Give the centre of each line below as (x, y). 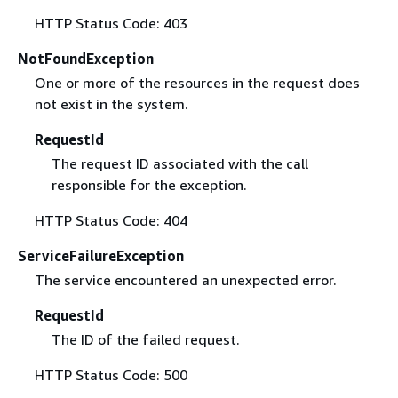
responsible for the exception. (149, 185)
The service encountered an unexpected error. (185, 280)
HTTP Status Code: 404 (111, 220)
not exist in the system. (111, 103)
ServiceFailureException (101, 256)
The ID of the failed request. (145, 340)
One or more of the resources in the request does (197, 82)
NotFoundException (86, 58)
